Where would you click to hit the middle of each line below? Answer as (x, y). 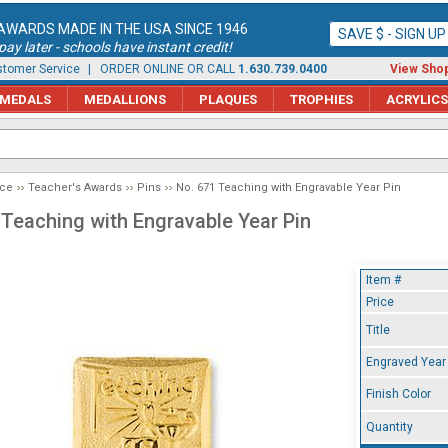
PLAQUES (228, 99)
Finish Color (398, 394)
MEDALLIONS (125, 99)
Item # (383, 280)
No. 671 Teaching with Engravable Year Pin (288, 187)
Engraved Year (406, 362)
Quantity (389, 427)
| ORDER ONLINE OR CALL (161, 69)
